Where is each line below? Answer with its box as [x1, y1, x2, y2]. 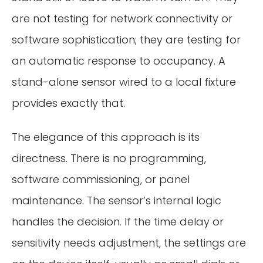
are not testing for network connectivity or [12, 11, 232, 26]
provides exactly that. [12, 95, 125, 110]
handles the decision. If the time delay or [12, 214, 224, 229]
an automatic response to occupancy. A [12, 53, 225, 68]
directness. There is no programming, [12, 150, 206, 166]
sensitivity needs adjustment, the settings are [12, 235, 246, 250]
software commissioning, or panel [12, 171, 190, 187]
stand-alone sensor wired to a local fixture [12, 74, 236, 89]
